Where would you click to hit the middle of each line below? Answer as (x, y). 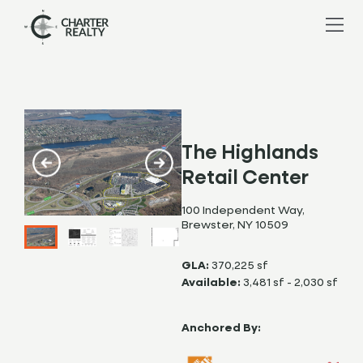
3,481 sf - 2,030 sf (290, 283)
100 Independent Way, (243, 211)
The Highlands (250, 154)
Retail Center (245, 179)
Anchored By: (221, 329)
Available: (211, 283)
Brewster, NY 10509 (235, 226)
